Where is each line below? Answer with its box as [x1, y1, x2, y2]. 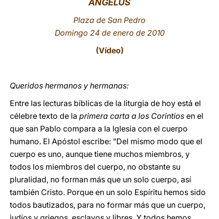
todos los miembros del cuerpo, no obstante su [10, 162, 180, 172]
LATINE [155, 12, 180, 21]
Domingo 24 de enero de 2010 [54, 28, 165, 38]
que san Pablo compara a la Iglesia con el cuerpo [10, 124, 188, 133]
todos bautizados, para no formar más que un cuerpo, [10, 200, 205, 210]
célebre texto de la [10, 111, 79, 121]
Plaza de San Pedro [73, 15, 146, 25]
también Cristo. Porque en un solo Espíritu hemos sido [10, 187, 206, 197]
